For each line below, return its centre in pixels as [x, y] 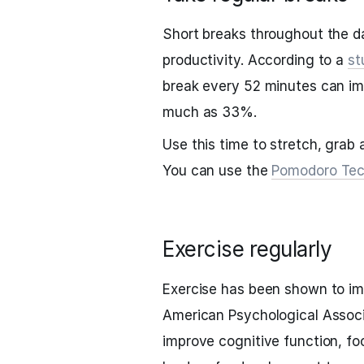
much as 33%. [210, 112]
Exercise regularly [247, 249]
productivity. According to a [256, 60]
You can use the [217, 171]
